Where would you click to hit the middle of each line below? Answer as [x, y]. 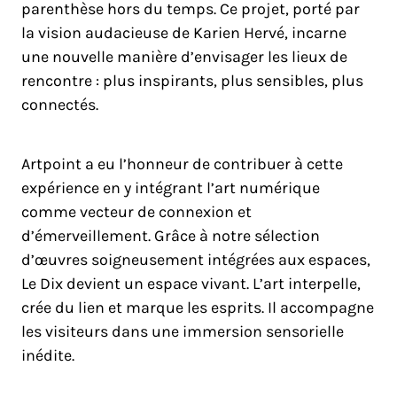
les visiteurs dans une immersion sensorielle [183, 331]
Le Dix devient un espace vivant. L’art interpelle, [191, 284]
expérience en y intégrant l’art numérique [171, 188]
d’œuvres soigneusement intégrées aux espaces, [196, 260]
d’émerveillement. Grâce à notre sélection [171, 236]
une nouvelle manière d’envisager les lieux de [184, 57]
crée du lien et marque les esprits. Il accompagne [198, 307]
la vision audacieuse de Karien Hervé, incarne [184, 33]
